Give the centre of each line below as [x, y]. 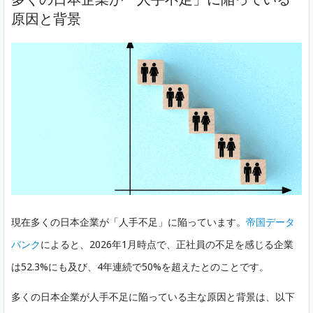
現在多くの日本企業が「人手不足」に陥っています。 [129, 221]
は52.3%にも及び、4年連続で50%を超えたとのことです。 [140, 266]
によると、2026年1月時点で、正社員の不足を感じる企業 [167, 244]
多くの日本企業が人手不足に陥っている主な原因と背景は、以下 [153, 296]
